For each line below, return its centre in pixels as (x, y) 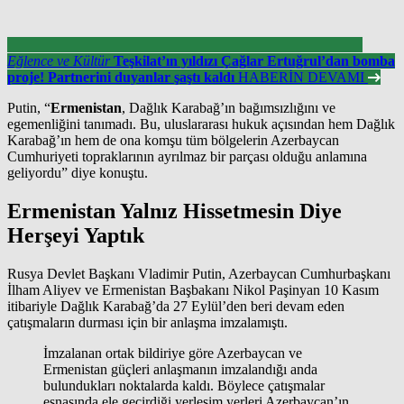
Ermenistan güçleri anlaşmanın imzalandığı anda (180, 369)
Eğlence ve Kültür (59, 61)
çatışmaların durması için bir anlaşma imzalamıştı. (147, 322)
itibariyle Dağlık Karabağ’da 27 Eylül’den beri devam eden (176, 306)
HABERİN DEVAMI (303, 78)
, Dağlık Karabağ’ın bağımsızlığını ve (229, 108)
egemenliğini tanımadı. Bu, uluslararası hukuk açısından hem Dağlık (201, 124)
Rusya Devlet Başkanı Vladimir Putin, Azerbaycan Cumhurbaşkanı (199, 274)
